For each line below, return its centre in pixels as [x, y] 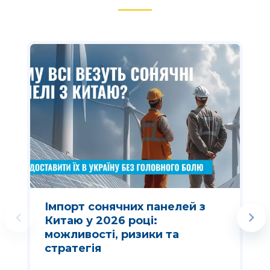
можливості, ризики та [111, 235]
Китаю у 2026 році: [101, 221]
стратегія [73, 249]
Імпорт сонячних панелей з [125, 207]
